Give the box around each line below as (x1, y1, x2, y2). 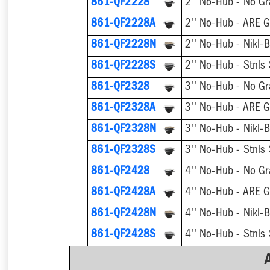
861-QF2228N (91, 40, 157, 52)
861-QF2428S (91, 230, 156, 242)
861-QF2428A (91, 187, 156, 199)
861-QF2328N (91, 124, 157, 136)
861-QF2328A (91, 103, 156, 115)
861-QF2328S (91, 145, 156, 157)
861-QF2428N (91, 209, 157, 221)
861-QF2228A (91, 19, 156, 31)
